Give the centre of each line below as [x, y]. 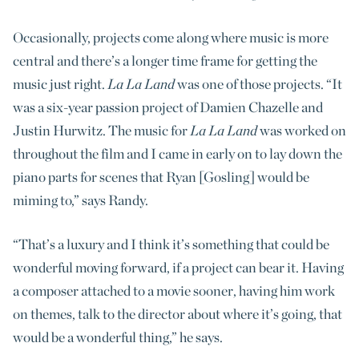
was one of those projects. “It [258, 83]
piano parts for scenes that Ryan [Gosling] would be [161, 176]
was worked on [302, 130]
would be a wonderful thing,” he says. [118, 337]
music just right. [60, 83]
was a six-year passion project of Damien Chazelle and [168, 107]
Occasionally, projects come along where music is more [171, 37]
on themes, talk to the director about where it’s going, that [177, 314]
